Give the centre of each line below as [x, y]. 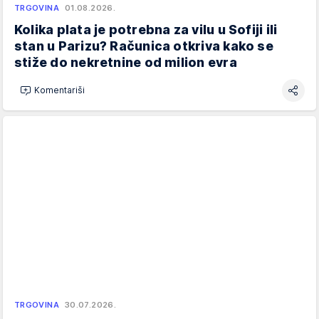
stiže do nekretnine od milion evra [126, 62]
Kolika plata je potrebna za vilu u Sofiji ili [146, 29]
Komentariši [59, 90]
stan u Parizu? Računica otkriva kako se [144, 46]
